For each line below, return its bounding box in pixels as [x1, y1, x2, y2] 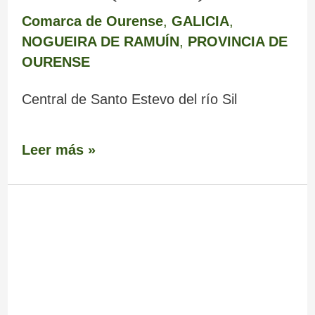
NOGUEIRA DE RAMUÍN [21, 33, 179, 49]
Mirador [20, 210, 73, 226]
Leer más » [21, 141, 96, 157]
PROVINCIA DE [187, 33, 288, 49]
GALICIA [171, 13, 229, 29]
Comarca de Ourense [21, 13, 163, 29]
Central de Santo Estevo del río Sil [21, 91, 237, 107]
